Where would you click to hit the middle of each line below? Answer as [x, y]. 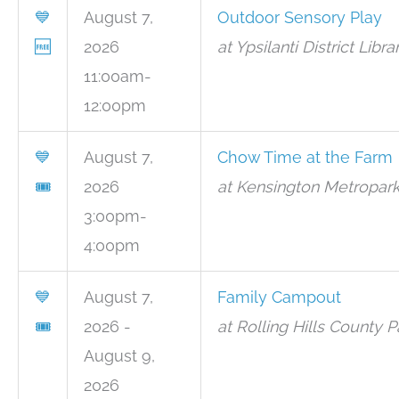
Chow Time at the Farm [305, 157]
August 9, [119, 356]
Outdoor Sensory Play [300, 17]
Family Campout [279, 297]
